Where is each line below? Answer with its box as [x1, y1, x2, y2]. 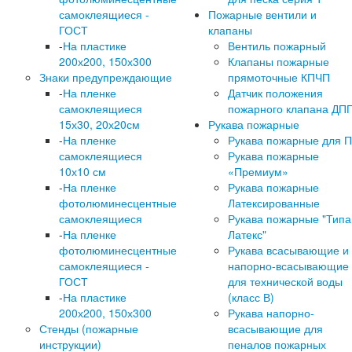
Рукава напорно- [228, 305, 314, 321]
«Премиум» [228, 163, 288, 179]
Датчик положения [228, 85, 323, 101]
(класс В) [228, 289, 274, 305]
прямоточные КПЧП [228, 69, 330, 85]
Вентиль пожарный [228, 38, 326, 53]
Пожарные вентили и [208, 6, 317, 22]
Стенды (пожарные [39, 321, 138, 336]
